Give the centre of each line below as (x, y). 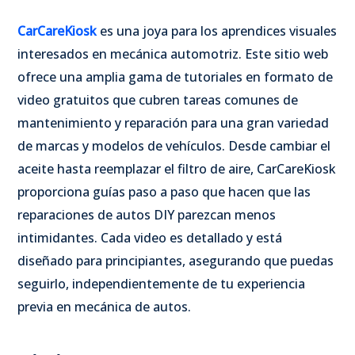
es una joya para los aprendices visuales (217, 31)
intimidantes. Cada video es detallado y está (150, 237)
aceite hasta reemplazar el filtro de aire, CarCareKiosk (177, 168)
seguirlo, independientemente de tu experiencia (161, 283)
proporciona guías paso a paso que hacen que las (164, 191)
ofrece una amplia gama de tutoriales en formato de (175, 76)
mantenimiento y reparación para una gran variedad (173, 122)
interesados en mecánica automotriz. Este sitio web (173, 53)
